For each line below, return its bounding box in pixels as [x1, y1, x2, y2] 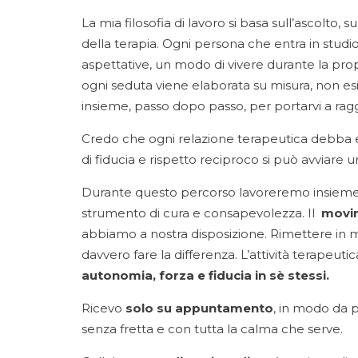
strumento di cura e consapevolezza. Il [82, 205, 321, 221]
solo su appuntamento [125, 300, 273, 316]
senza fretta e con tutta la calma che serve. [82, 321, 346, 336]
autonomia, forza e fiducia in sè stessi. [82, 268, 329, 283]
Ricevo [82, 300, 125, 316]
